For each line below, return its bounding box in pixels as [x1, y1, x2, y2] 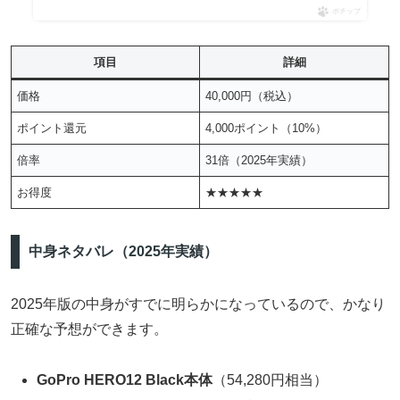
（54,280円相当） [212, 371, 329, 387]
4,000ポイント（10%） [205, 121, 328, 135]
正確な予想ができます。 [11, 321, 168, 337]
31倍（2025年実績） [205, 153, 313, 167]
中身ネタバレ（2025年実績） [28, 244, 218, 260]
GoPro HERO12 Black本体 [37, 371, 213, 387]
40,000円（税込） [205, 88, 299, 103]
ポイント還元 [17, 121, 87, 135]
